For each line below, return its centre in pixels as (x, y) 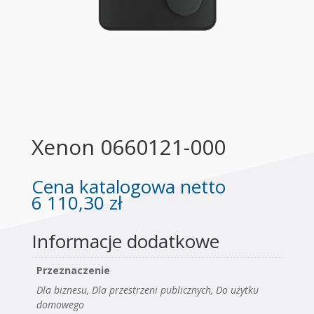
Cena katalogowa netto (128, 187)
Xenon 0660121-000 (128, 147)
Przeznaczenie (73, 271)
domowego (60, 305)
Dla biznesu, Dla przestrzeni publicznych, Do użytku (147, 290)
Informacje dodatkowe (125, 241)
